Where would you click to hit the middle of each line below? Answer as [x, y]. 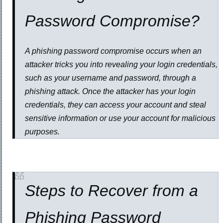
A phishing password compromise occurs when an [113, 51]
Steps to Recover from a [112, 191]
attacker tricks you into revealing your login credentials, [121, 65]
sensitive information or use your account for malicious [120, 118]
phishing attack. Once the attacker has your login [111, 92]
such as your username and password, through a [111, 78]
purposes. [43, 132]
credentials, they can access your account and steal [116, 105]
